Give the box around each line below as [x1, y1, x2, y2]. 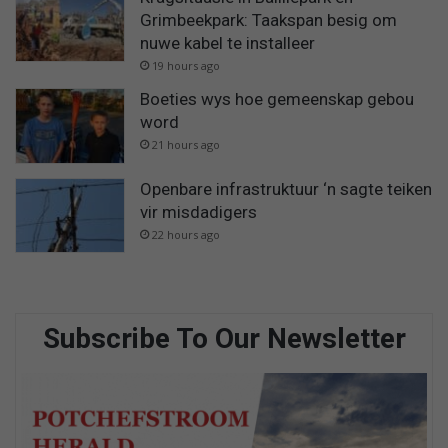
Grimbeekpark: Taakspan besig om [140, 10, 397, 31]
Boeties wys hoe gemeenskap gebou [140, 89, 414, 110]
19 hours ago [152, 58, 220, 74]
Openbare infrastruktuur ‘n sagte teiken [140, 178, 432, 199]
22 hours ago [152, 226, 220, 242]
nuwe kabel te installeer [140, 33, 315, 54]
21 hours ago [152, 137, 220, 153]
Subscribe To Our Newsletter [42, 322, 406, 356]
